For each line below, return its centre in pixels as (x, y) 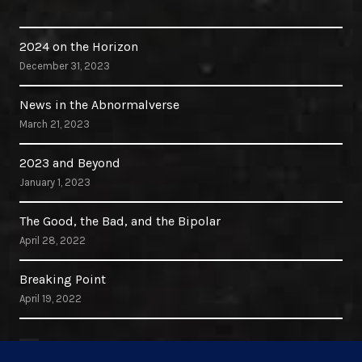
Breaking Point (63, 279)
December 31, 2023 (65, 65)
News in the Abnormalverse (99, 104)
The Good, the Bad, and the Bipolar (120, 221)
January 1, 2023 (55, 182)
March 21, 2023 (55, 124)
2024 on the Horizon (79, 46)
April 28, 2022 (53, 240)
